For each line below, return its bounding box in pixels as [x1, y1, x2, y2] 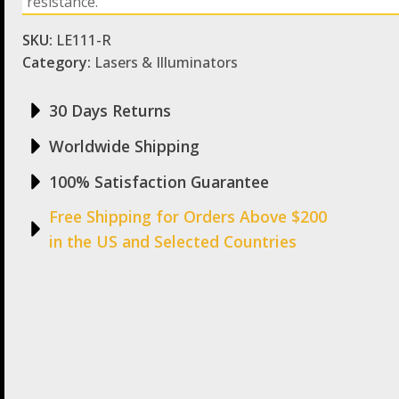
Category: [22, 53, 94, 73]
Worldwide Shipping [49, 135, 199, 158]
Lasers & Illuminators [94, 53, 238, 73]
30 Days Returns [49, 100, 171, 122]
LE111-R [56, 30, 111, 51]
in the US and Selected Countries [49, 231, 297, 253]
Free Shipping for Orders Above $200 [49, 206, 327, 228]
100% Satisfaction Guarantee [49, 171, 269, 193]
